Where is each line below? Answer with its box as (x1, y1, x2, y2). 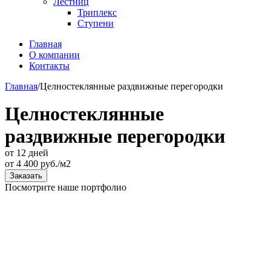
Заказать (10, 171, 42, 180)
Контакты (29, 60, 70, 71)
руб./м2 (38, 158, 71, 169)
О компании (29, 50, 80, 60)
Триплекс (77, 7, 117, 18)
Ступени (77, 18, 114, 28)
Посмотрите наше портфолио (5, 182, 126, 192)
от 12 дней (5, 148, 48, 158)
